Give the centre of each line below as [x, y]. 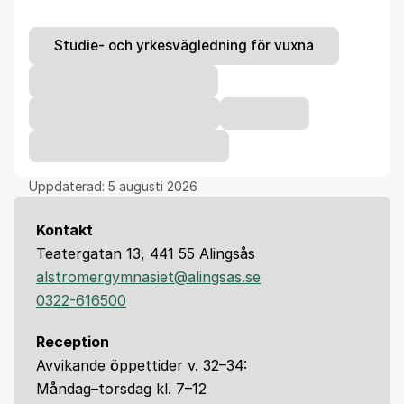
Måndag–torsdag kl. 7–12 [121, 388]
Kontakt [64, 230]
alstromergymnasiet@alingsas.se [148, 276]
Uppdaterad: [69, 186]
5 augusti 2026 [153, 186]
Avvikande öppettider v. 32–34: [142, 365]
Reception [73, 341]
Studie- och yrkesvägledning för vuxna [184, 46]
